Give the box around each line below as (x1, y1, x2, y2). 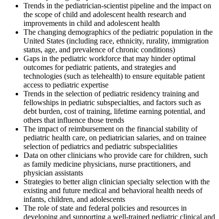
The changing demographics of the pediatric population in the (23, 27, 213, 36)
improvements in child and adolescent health (23, 19, 160, 27)
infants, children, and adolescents (23, 195, 125, 203)
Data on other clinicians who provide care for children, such (23, 151, 208, 159)
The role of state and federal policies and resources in (23, 203, 187, 212)
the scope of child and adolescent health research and (23, 10, 186, 19)
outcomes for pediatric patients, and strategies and (23, 63, 176, 71)
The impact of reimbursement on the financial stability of (23, 124, 197, 133)
